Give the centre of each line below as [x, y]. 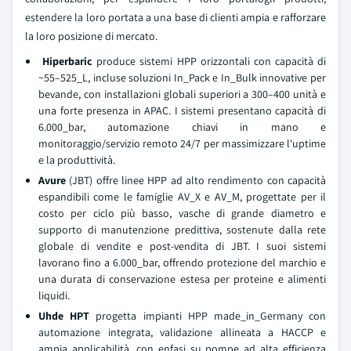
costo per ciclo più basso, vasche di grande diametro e [182, 213]
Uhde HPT [64, 316]
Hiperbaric [66, 61]
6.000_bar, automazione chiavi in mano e [182, 127]
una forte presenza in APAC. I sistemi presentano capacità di [182, 110]
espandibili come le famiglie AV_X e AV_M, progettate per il [182, 197]
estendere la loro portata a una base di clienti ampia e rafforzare [175, 17]
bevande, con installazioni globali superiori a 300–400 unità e [182, 94]
